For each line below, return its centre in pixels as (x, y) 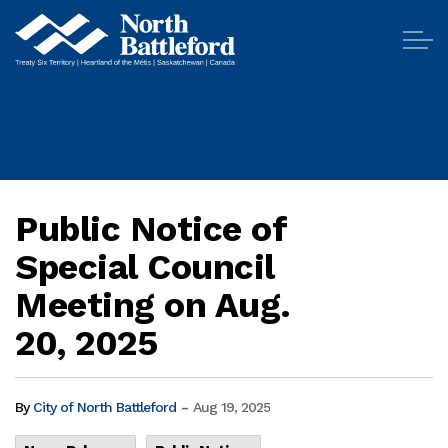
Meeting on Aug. (153, 305)
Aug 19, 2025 (231, 407)
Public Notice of (150, 229)
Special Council (145, 267)
